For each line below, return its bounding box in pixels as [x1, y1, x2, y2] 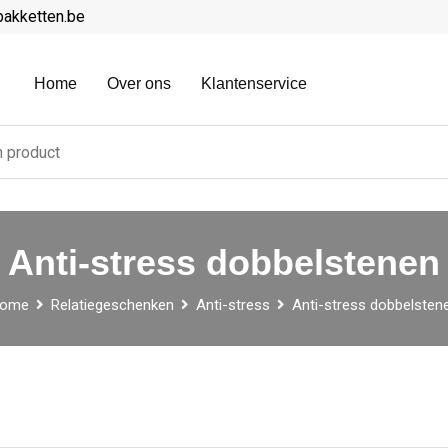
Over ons [106, 75, 171, 92]
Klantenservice [200, 75, 307, 92]
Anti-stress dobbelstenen [8, 242, 440, 283]
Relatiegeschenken [51, 296, 174, 315]
